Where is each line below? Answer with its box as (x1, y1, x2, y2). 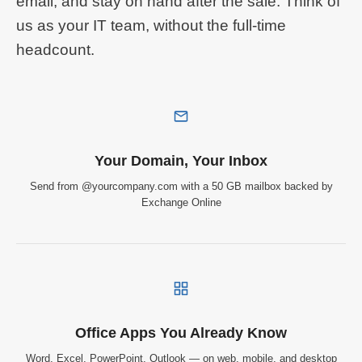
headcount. (16, 41, 95, 59)
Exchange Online (141, 196, 221, 209)
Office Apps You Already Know (75, 325, 287, 342)
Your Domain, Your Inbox (95, 153, 267, 170)
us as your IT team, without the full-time (16, 17, 286, 35)
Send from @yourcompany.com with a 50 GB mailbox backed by (29, 180, 333, 193)
